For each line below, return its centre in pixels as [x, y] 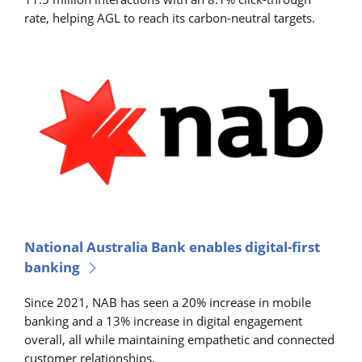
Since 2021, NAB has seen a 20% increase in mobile [168, 303]
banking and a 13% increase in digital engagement [163, 321]
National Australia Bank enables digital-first [172, 246]
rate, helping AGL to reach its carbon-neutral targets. [170, 18]
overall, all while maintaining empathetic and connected [179, 340]
